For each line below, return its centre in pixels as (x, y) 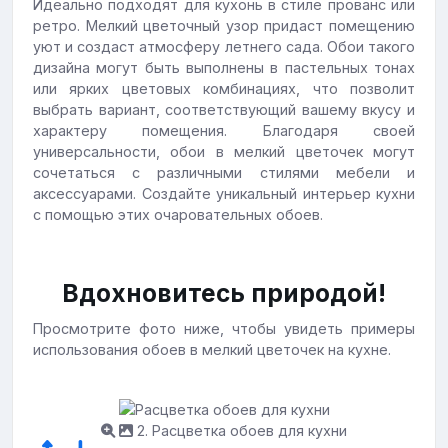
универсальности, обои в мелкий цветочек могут (224, 152)
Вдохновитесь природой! (224, 293)
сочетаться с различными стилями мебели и (224, 173)
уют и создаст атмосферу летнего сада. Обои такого (224, 47)
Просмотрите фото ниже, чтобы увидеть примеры (224, 329)
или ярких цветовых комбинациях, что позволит (224, 89)
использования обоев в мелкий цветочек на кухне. (212, 350)
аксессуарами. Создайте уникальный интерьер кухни (224, 194)
